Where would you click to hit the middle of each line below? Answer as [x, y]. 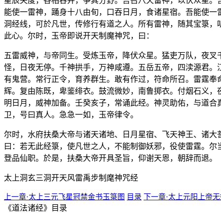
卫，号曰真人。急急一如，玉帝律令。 [71, 114]
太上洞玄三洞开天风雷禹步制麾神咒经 [71, 178]
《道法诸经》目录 [36, 208]
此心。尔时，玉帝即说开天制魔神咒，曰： [79, 36]
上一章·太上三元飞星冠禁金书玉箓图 [64, 197]
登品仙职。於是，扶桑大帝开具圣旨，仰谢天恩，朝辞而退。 [110, 158]
